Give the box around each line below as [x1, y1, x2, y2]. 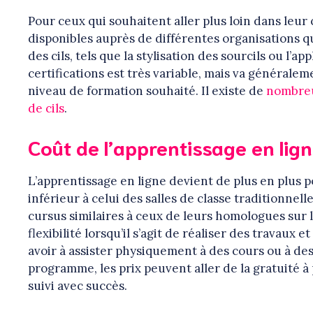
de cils [28, 100, 64, 116]
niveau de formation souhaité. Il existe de [28, 82, 266, 99]
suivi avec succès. [28, 278, 127, 294]
